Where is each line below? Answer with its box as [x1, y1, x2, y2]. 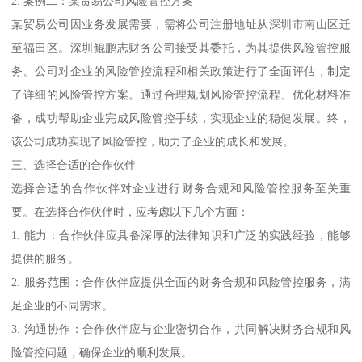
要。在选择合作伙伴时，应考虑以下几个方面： [11, 205, 250, 219]
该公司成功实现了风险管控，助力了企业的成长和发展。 [11, 135, 295, 149]
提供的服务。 [11, 252, 80, 266]
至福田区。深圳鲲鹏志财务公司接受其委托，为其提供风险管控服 [11, 41, 351, 55]
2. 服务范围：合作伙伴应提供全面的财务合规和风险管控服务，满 [11, 276, 351, 289]
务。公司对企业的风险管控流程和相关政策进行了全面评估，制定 [11, 65, 351, 78]
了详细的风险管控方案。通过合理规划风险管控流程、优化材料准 [11, 88, 351, 102]
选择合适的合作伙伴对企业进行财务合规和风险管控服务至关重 [11, 182, 351, 196]
